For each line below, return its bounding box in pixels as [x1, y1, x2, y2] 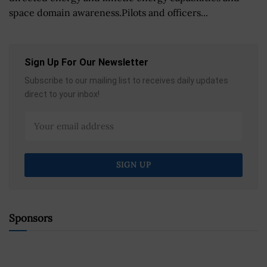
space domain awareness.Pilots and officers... [9, 6, 208, 18]
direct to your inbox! [24, 89, 100, 99]
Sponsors [9, 211, 52, 225]
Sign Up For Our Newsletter [24, 56, 148, 68]
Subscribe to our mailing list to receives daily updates [24, 75, 228, 85]
